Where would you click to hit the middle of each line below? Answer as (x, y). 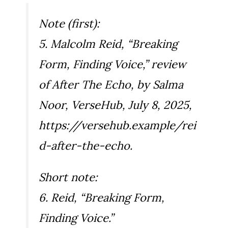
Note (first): (69, 24)
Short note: (68, 177)
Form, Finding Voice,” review (112, 64)
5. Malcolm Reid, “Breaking (108, 44)
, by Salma (157, 85)
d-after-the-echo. (85, 146)
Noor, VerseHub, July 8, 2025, (115, 105)
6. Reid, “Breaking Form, (102, 198)
